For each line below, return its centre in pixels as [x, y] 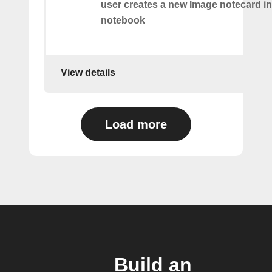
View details [88, 72]
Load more [136, 124]
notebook [123, 20]
